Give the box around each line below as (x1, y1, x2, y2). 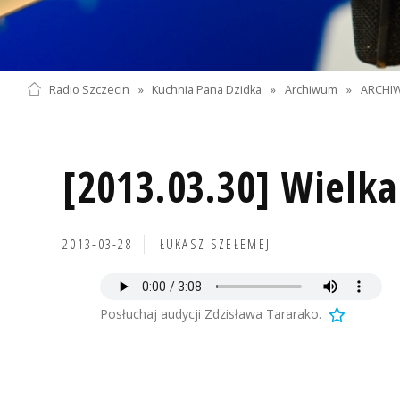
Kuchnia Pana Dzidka (152, 81, 262, 97)
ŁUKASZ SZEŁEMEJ (159, 234, 271, 254)
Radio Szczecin (48, 81, 129, 97)
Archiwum (285, 81, 338, 97)
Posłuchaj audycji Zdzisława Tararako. (100, 305, 321, 323)
